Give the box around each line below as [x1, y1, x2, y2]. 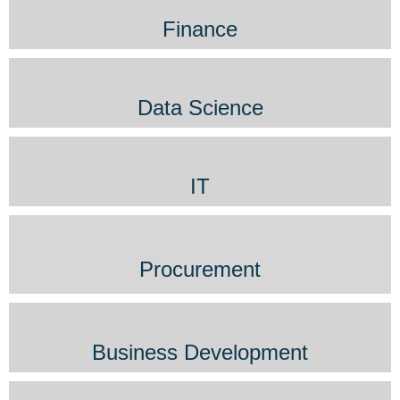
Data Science [137, 95, 263, 120]
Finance [162, 16, 237, 41]
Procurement [139, 256, 261, 281]
